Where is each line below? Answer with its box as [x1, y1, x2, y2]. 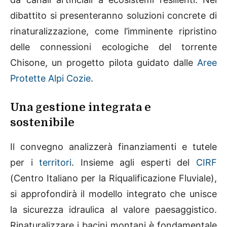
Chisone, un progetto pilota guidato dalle [10, 57, 197, 68]
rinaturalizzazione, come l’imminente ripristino [10, 26, 217, 37]
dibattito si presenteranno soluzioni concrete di [10, 10, 217, 21]
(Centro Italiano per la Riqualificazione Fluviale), [10, 173, 217, 184]
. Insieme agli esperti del [71, 157, 197, 168]
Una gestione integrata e [10, 101, 151, 114]
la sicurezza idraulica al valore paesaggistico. [10, 204, 217, 215]
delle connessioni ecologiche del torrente [10, 42, 217, 53]
